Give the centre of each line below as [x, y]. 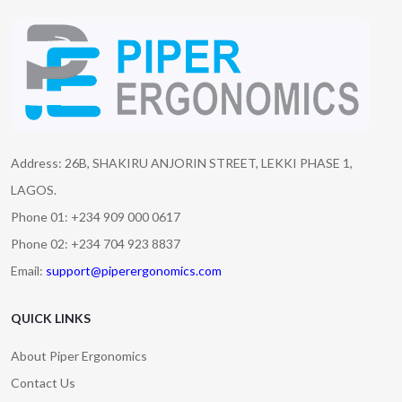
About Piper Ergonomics [79, 356]
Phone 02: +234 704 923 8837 [96, 244]
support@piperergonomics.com [134, 271]
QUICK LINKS [51, 318]
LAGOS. [34, 190]
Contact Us [43, 383]
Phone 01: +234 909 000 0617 [96, 217]
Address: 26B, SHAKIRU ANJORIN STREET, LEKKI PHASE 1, [182, 163]
